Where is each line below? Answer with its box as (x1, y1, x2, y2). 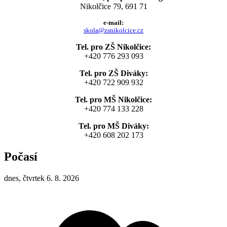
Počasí (4, 149, 37, 163)
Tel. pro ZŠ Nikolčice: (76, 43, 151, 52)
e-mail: (103, 19, 124, 27)
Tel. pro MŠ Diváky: (78, 122, 149, 131)
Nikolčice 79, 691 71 (80, 2, 147, 11)
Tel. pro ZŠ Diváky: (79, 69, 148, 78)
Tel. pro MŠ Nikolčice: (75, 95, 152, 104)
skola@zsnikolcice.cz (84, 27, 143, 34)
